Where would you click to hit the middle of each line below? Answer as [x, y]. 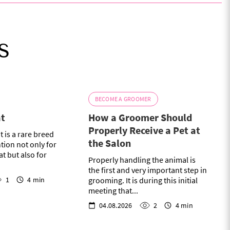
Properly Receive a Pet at [144, 130]
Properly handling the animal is [142, 160]
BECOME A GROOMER [123, 99]
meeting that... [113, 191]
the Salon [109, 143]
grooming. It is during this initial [143, 180]
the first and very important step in [147, 170]
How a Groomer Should [140, 118]
